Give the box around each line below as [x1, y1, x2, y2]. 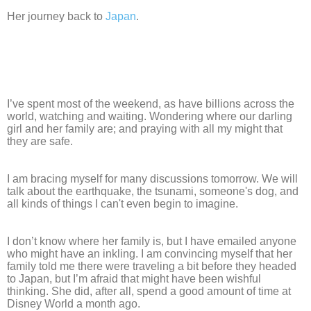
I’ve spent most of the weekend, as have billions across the [7, 98, 294, 110]
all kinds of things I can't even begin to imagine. [7, 198, 238, 210]
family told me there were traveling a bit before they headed [7, 260, 296, 273]
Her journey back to [7, 10, 106, 23]
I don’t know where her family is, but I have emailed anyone [7, 235, 296, 248]
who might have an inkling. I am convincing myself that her [7, 248, 292, 260]
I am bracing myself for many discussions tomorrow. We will [7, 173, 298, 185]
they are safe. [7, 135, 73, 148]
